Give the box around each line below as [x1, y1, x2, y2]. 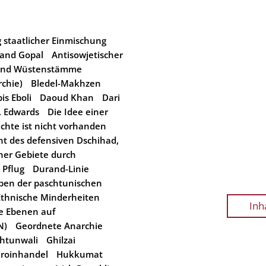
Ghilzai [46, 234, 75, 246]
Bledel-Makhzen [31, 77, 101, 89]
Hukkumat [56, 248, 103, 260]
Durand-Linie [33, 163, 89, 175]
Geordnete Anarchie [15, 220, 103, 232]
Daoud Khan [40, 91, 94, 103]
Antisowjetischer [52, 49, 123, 61]
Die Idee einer [47, 106, 108, 118]
